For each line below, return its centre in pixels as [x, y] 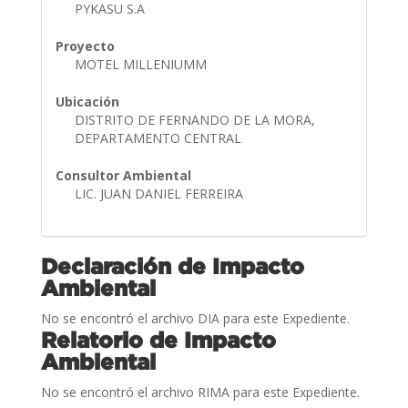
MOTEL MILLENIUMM [142, 64]
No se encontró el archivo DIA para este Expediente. [195, 318]
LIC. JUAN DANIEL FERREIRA [160, 193]
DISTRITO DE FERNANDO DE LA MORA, [194, 119]
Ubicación [87, 101]
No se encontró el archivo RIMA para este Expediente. [200, 392]
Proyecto [85, 46]
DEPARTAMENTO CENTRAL [159, 138]
